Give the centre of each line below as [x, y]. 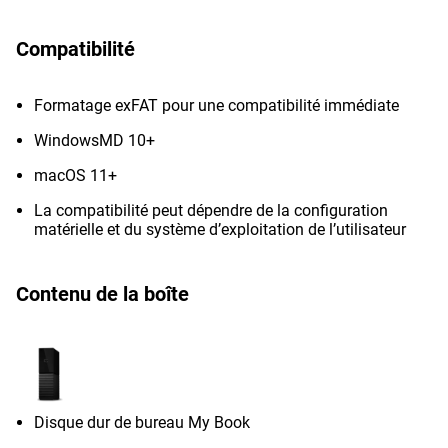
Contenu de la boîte [102, 294]
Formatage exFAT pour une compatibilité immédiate [216, 105]
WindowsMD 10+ [94, 140]
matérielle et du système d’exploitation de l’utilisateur [220, 229]
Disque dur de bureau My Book [142, 422]
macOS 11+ [77, 175]
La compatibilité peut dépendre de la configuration [211, 210]
